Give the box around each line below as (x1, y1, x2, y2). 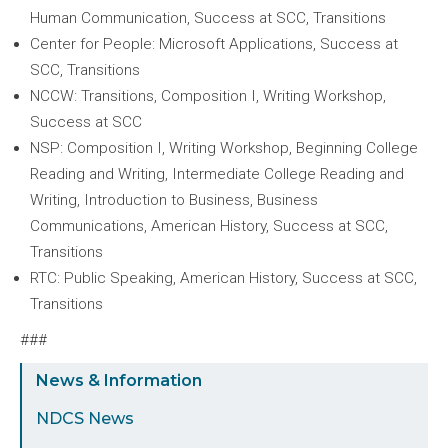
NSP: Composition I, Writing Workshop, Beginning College (30, 138, 418, 157)
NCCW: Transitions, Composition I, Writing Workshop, (30, 86, 386, 105)
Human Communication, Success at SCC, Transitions (30, 8, 386, 27)
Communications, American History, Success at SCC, (30, 216, 388, 235)
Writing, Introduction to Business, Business (30, 190, 318, 209)
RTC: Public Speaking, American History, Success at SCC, (30, 268, 417, 287)
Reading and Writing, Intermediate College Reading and (30, 164, 404, 183)
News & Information (36, 370, 202, 390)
